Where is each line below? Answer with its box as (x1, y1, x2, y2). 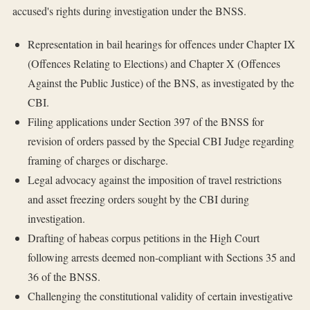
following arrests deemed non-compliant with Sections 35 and (27, 250, 295, 265)
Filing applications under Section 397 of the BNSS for (27, 114, 264, 129)
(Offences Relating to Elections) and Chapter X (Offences (27, 56, 280, 71)
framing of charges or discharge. (27, 153, 168, 168)
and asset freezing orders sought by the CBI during (27, 192, 249, 207)
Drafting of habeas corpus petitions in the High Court (27, 230, 259, 246)
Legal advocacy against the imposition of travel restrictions (27, 172, 282, 188)
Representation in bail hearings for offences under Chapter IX (27, 37, 295, 52)
